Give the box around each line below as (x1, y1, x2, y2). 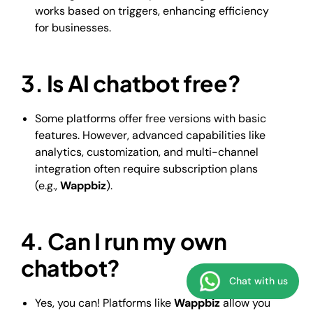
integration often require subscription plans (35, 161, 258, 177)
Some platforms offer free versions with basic (35, 111, 266, 126)
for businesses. (35, 20, 111, 36)
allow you (220, 295, 270, 310)
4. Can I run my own (21, 227, 227, 256)
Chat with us (229, 275, 288, 287)
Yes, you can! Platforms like (35, 295, 174, 310)
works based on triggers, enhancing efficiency (35, 3, 269, 19)
